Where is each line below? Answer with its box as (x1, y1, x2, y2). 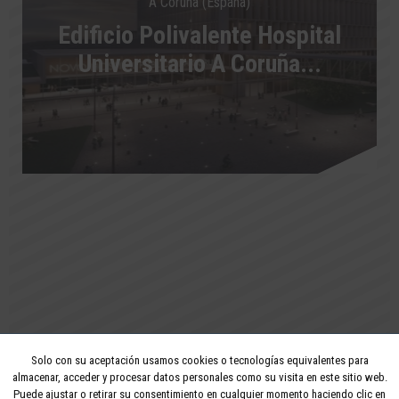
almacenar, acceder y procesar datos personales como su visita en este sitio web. (12, 370, 387, 384)
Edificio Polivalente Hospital (58, 20, 341, 50)
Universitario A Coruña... (77, 48, 322, 78)
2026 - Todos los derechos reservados (102, 361, 297, 376)
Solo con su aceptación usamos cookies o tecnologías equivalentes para (30, 354, 369, 367)
